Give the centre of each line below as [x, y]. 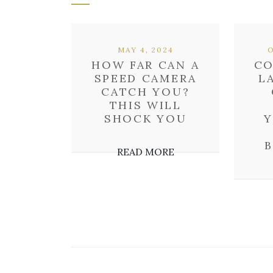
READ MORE [145, 152]
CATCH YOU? [146, 92]
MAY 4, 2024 [145, 50]
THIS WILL [145, 105]
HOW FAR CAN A [146, 65]
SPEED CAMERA [145, 78]
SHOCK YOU [146, 119]
